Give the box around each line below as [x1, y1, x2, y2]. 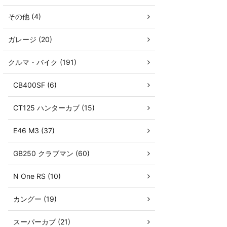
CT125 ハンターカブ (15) [13, 103, 95, 112]
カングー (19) [13, 195, 57, 203]
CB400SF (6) [13, 81, 57, 89]
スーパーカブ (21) [13, 217, 70, 226]
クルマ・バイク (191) [8, 58, 77, 66]
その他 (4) [8, 12, 41, 21]
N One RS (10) [13, 172, 61, 180]
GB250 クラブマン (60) [13, 149, 90, 158]
